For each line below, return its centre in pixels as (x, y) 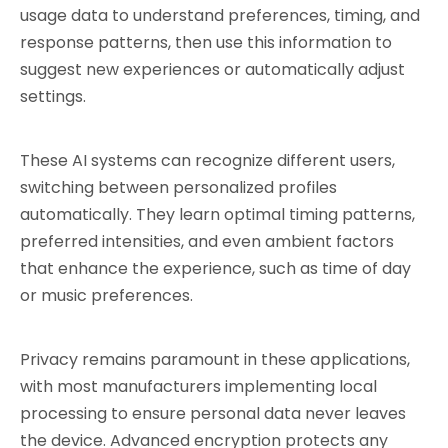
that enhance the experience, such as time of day (215, 268)
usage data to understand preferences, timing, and (220, 15)
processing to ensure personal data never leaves (213, 413)
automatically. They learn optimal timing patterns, (217, 214)
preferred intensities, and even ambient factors (207, 241)
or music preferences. (106, 295)
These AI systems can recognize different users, (207, 160)
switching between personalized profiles (178, 187)
